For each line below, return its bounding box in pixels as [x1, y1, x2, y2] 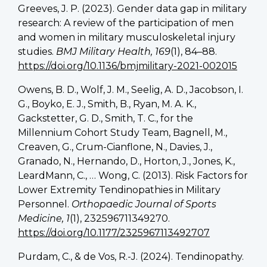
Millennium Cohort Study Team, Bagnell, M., [18, 126, 227, 138]
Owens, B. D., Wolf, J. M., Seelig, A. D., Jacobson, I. [18, 83, 243, 95]
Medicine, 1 [18, 212, 70, 224]
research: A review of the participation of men [18, 17, 234, 29]
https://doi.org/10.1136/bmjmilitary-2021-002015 [18, 60, 237, 72]
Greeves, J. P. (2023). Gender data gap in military [18, 2, 247, 14]
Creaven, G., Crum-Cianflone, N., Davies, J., [18, 141, 212, 153]
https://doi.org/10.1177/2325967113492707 [18, 226, 210, 238]
